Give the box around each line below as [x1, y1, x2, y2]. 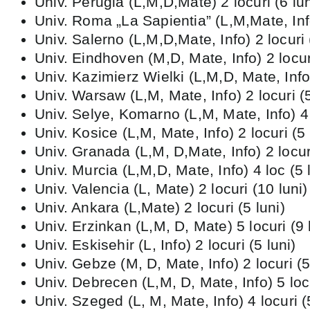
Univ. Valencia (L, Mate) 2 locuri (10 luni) [35, 181, 308, 197]
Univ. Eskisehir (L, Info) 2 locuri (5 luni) [35, 237, 296, 253]
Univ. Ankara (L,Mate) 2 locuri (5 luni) [35, 199, 285, 215]
